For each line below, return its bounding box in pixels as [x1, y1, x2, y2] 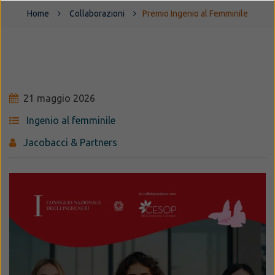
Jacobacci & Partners [23, 137, 117, 148]
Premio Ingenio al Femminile [142, 9, 248, 18]
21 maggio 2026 [23, 93, 95, 104]
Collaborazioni [69, 9, 125, 18]
